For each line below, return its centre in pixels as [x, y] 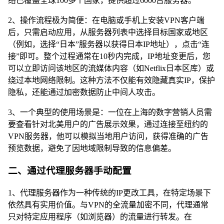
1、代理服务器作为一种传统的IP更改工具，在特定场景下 [109, 192]
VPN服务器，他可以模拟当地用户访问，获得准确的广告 [108, 136]
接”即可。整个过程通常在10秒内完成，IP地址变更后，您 [109, 56]
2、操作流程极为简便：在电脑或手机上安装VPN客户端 [106, 20]
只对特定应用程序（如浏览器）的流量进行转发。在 [100, 216]
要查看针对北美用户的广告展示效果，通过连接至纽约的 [108, 124]
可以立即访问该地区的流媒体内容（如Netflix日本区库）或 [111, 68]
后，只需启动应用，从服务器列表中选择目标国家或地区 [108, 32]
